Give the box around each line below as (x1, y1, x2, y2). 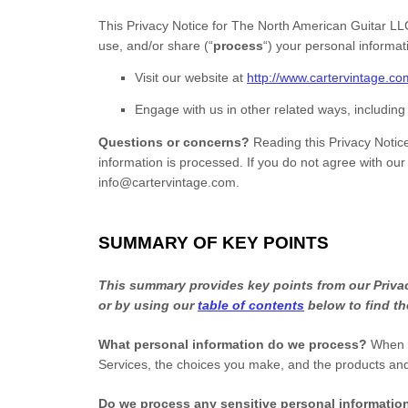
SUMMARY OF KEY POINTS (98, 233, 329, 252)
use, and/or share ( (98, 38, 209, 53)
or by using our (98, 298, 198, 312)
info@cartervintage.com (98, 175, 236, 189)
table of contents (198, 298, 304, 312)
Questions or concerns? (98, 135, 253, 149)
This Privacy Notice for (98, 18, 231, 33)
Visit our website (135, 70, 229, 85)
